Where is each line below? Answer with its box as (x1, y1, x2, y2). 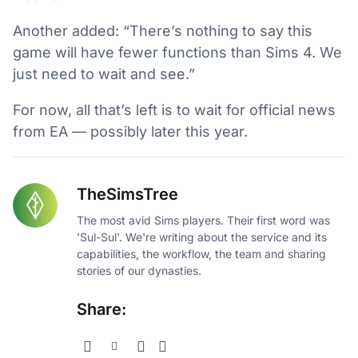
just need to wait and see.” (13, 65, 195, 82)
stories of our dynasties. (77, 263, 201, 277)
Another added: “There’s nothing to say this (13, 22, 312, 39)
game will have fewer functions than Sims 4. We (13, 43, 342, 61)
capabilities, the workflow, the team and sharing (77, 246, 326, 261)
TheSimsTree (77, 184, 178, 204)
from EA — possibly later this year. (13, 122, 248, 140)
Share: (77, 299, 126, 319)
